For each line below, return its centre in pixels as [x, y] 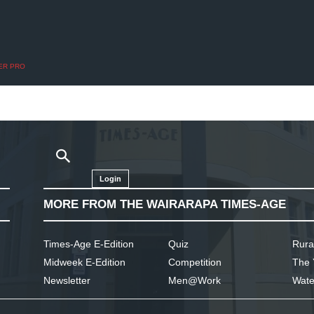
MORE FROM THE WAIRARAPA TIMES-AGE [165, 204]
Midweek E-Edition [84, 262]
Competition [194, 262]
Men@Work [194, 280]
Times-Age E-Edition [89, 244]
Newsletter [67, 280]
